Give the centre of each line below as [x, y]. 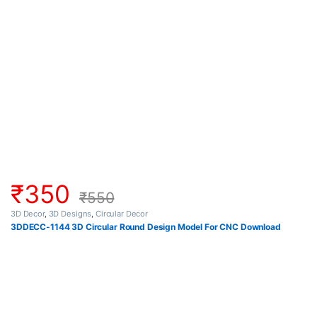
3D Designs [70, 213]
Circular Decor [122, 213]
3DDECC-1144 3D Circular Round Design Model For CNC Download [146, 226]
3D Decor [28, 213]
